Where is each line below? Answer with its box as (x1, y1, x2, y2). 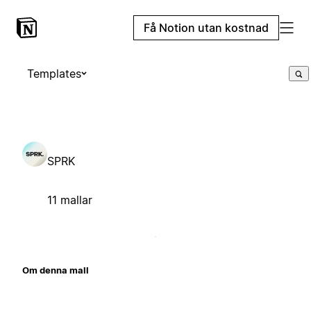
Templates (27, 67, 81, 81)
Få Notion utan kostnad (144, 21, 269, 35)
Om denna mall (22, 264, 89, 276)
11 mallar (47, 192, 92, 207)
